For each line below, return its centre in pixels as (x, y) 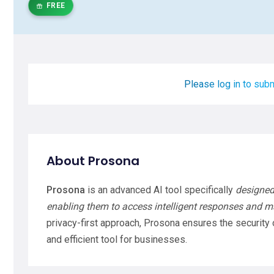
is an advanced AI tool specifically (160, 190)
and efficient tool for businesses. (117, 239)
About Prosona (93, 161)
